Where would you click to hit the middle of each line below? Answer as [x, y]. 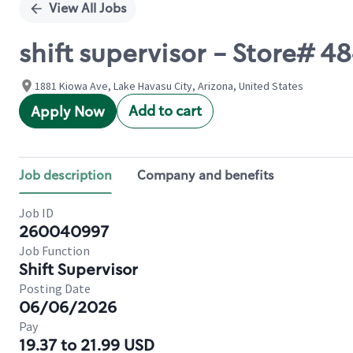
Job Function [54, 251]
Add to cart [165, 111]
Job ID [36, 213]
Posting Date [55, 288]
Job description [65, 175]
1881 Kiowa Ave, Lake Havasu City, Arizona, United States [169, 86]
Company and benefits [206, 175]
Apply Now [68, 112]
